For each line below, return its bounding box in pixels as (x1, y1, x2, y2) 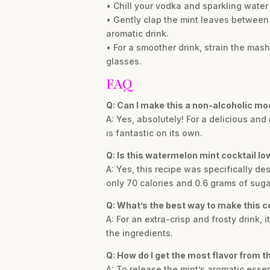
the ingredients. (105, 228, 173, 238)
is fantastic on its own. (105, 128, 202, 138)
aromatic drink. (105, 28, 169, 39)
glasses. (105, 56, 142, 66)
